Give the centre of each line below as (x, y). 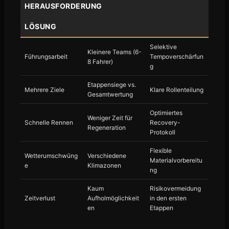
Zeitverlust (40, 198)
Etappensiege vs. (111, 85)
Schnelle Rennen (49, 122)
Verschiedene (107, 155)
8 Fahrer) (100, 61)
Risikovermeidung (176, 188)
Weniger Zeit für (110, 118)
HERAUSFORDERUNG (63, 6)
